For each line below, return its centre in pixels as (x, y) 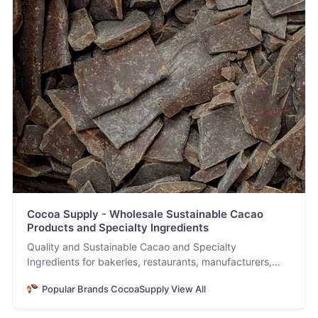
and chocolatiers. (66, 276)
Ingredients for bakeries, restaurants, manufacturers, (149, 261)
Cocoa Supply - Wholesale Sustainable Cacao (145, 214)
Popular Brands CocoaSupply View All (124, 289)
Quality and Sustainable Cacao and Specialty (131, 246)
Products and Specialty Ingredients (117, 227)
